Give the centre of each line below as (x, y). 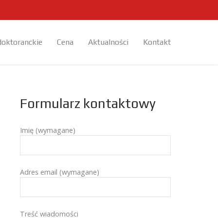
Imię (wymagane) (48, 130)
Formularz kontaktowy (88, 103)
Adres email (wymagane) (60, 172)
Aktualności (108, 42)
